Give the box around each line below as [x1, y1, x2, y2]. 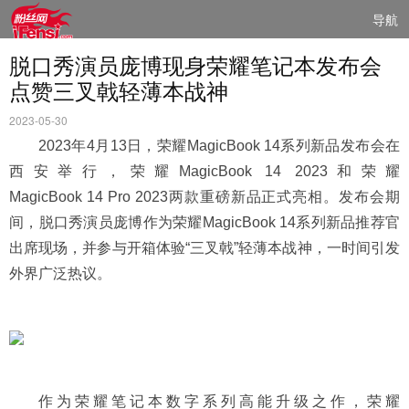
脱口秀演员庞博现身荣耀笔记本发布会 [9, 48, 382, 80]
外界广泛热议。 [9, 266, 111, 281]
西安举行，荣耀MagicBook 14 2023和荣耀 [9, 163, 400, 179]
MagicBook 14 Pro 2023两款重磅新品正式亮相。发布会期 [9, 189, 400, 204]
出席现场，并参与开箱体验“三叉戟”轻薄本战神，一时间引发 [9, 240, 400, 256]
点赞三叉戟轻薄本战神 [9, 74, 228, 106]
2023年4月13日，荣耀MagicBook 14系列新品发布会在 [38, 138, 400, 153]
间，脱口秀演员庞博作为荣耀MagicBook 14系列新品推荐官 [9, 215, 400, 230]
